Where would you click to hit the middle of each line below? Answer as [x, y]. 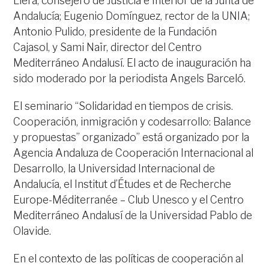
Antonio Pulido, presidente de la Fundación [115, 32]
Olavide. [32, 231]
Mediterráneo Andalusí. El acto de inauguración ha [132, 63]
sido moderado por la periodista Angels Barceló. [130, 79]
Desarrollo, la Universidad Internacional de [114, 169]
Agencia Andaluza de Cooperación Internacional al [134, 153]
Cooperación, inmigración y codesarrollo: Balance [132, 122]
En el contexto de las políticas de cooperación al [128, 259]
